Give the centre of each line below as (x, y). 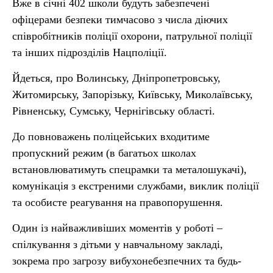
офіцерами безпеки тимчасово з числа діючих (120, 19)
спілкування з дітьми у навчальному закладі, (118, 244)
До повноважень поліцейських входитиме (111, 136)
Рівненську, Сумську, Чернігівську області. (114, 111)
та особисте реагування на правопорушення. (118, 202)
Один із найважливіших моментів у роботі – (117, 228)
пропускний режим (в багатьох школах (104, 153)
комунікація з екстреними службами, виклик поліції (136, 186)
